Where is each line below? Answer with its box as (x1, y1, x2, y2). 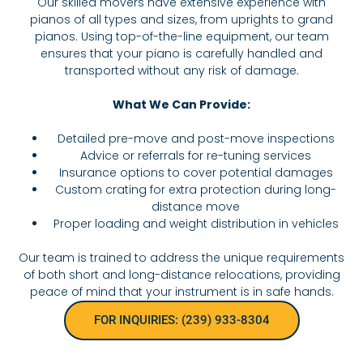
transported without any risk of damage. (64, 62, 299, 79)
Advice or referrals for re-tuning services (80, 147, 311, 164)
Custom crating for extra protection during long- (55, 181, 336, 199)
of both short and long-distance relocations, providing (23, 267, 340, 284)
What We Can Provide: (113, 96, 250, 113)
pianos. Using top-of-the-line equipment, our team (34, 28, 329, 45)
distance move (152, 199, 240, 216)
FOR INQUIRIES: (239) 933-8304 (93, 313, 270, 328)
